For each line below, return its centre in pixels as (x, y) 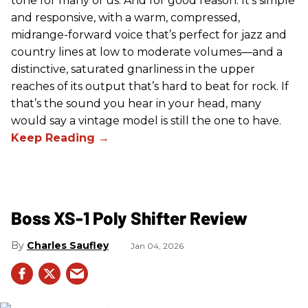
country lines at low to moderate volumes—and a (147, 52)
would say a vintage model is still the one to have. (146, 121)
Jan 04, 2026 (157, 246)
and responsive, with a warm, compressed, (125, 18)
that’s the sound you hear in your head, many (136, 104)
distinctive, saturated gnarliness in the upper (133, 69)
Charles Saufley (68, 246)
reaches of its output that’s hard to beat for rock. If (150, 87)
